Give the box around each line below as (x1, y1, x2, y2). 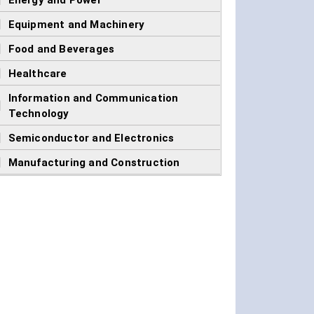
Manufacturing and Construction (8, 156, 180, 170)
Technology (8, 107, 69, 121)
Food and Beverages (8, 43, 115, 56)
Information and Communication (8, 92, 179, 105)
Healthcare (8, 67, 67, 81)
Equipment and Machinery (8, 18, 145, 32)
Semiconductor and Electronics (8, 132, 175, 145)
